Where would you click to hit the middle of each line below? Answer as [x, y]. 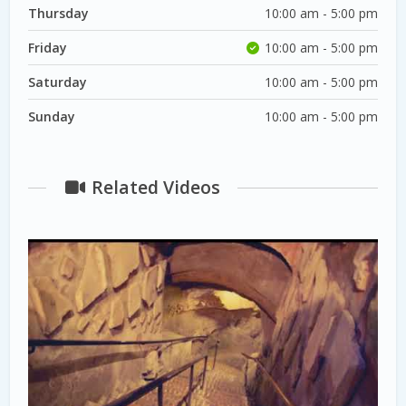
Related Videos [153, 188]
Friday [48, 47]
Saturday [58, 82]
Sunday [52, 116]
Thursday [59, 13]
